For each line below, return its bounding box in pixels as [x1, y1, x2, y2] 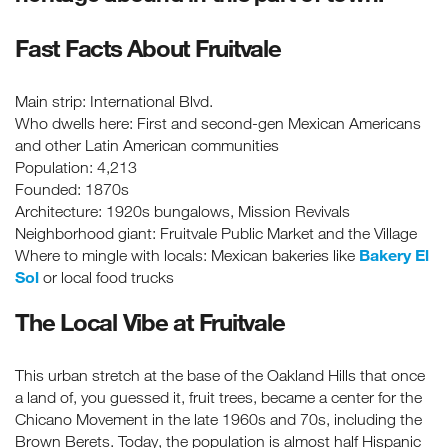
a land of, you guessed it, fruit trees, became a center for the [15, 388, 422, 407]
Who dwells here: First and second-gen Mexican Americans [15, 114, 421, 133]
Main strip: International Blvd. [15, 92, 213, 111]
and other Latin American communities [15, 136, 279, 155]
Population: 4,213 [15, 158, 137, 177]
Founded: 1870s [15, 180, 129, 199]
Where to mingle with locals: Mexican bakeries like [15, 246, 359, 265]
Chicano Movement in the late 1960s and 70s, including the [15, 410, 422, 429]
